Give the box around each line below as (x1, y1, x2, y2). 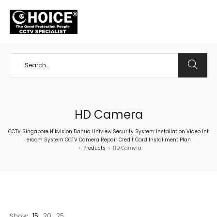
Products (83, 144, 106, 152)
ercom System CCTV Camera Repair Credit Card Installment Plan (26, 136, 191, 143)
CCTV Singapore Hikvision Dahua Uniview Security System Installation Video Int (8, 128, 209, 135)
